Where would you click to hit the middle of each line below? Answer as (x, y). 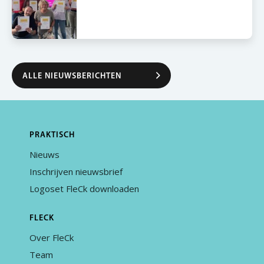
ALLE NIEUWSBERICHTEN (72, 76)
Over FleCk (52, 237)
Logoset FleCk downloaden (84, 189)
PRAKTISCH (52, 135)
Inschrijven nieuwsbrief (76, 171)
